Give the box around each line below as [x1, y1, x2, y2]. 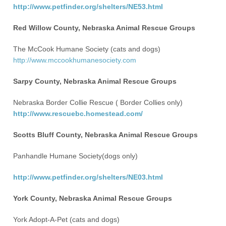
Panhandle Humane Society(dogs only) [13, 152, 138, 160]
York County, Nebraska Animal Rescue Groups [13, 194, 173, 202]
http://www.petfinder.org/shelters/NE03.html [13, 173, 163, 181]
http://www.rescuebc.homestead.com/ [13, 109, 143, 118]
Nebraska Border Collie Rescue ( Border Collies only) [13, 98, 183, 106]
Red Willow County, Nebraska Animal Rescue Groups [13, 24, 196, 32]
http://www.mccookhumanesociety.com [13, 56, 137, 64]
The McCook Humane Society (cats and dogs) [13, 45, 161, 53]
